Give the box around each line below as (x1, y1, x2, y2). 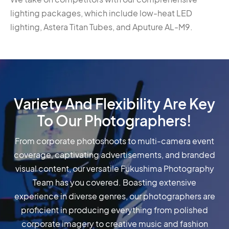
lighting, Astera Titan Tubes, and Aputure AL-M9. (10, 21, 193, 32)
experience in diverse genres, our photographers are (14, 190, 215, 201)
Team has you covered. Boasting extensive (33, 176, 196, 188)
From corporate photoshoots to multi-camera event (15, 135, 214, 146)
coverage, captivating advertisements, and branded (14, 149, 215, 160)
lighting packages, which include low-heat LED (10, 7, 192, 18)
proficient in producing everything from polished (21, 204, 208, 215)
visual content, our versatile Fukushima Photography (15, 163, 214, 174)
